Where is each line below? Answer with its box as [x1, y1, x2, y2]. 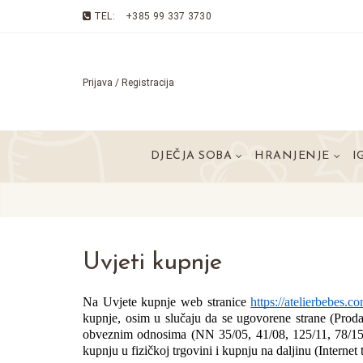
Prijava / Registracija [83, 77, 174, 88]
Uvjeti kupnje [83, 250, 222, 275]
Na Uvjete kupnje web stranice [83, 295, 251, 309]
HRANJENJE [254, 150, 330, 162]
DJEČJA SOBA [150, 150, 232, 162]
